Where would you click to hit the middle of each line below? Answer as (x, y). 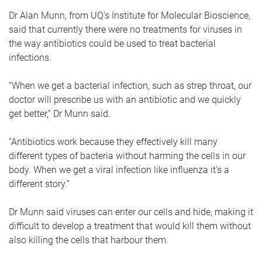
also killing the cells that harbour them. (90, 240)
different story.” (40, 184)
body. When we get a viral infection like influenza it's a (119, 170)
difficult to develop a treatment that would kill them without (130, 226)
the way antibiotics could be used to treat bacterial (112, 44)
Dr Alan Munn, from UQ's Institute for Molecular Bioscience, (130, 15)
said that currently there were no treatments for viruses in (125, 30)
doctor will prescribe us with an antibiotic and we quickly (125, 100)
